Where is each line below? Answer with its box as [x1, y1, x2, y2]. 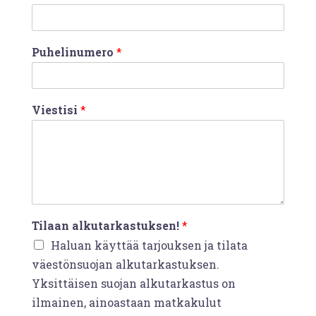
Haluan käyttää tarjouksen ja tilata [51, 237, 248, 253]
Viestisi [32, 102, 80, 117]
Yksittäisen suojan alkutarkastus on [32, 275, 236, 291]
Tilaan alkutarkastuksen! [32, 217, 182, 233]
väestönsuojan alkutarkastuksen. [32, 256, 219, 272]
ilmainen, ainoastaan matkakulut [32, 294, 221, 310]
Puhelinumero [32, 44, 116, 59]
